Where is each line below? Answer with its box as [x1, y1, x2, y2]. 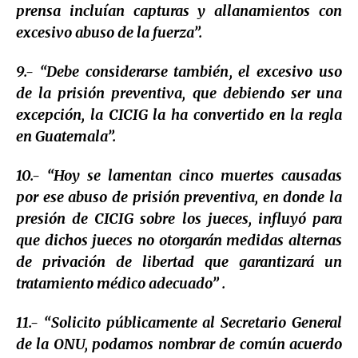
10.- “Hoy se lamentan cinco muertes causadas [16, 165, 342, 185]
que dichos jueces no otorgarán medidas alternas [16, 230, 342, 249]
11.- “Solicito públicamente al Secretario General [16, 312, 342, 332]
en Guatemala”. [16, 126, 116, 145]
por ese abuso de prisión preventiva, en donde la [16, 187, 342, 206]
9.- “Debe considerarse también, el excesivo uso [16, 62, 342, 81]
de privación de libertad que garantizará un [16, 252, 342, 271]
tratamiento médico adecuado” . [16, 273, 225, 292]
